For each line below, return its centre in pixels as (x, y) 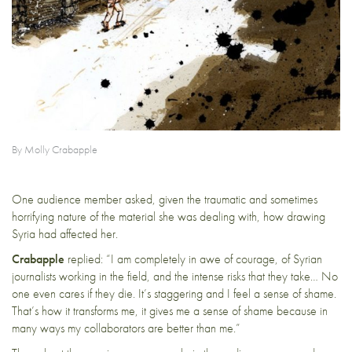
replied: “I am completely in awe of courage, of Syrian (193, 258)
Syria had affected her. (65, 233)
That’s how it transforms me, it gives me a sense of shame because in (170, 310)
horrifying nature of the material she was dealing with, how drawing (169, 216)
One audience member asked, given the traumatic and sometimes (165, 199)
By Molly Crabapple (55, 150)
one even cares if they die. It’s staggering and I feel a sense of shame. (174, 293)
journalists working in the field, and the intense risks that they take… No (175, 276)
